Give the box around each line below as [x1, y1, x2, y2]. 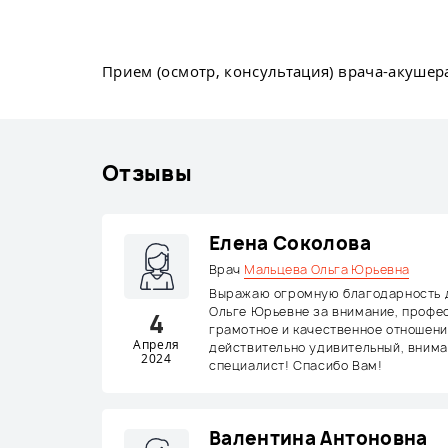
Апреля [133, 336, 180, 353]
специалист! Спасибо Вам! [209, 357, 383, 374]
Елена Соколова [209, 231, 371, 256]
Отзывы [102, 159, 193, 188]
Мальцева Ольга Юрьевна [244, 261, 410, 278]
